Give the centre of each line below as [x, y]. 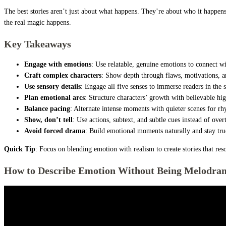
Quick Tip [20, 149]
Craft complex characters [63, 76]
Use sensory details [52, 87]
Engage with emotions [58, 65]
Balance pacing [47, 109]
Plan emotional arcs [54, 98]
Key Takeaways [38, 44]
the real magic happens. [38, 23]
